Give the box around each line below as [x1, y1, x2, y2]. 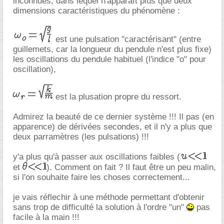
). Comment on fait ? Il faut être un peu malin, [46, 162, 216, 172]
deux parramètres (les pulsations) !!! [13, 131, 149, 141]
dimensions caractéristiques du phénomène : [13, 5, 180, 15]
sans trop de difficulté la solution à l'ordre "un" [13, 202, 186, 212]
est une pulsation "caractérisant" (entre [53, 34, 201, 44]
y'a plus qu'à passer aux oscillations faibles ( [13, 151, 180, 161]
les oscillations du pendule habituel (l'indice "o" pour [13, 54, 206, 64]
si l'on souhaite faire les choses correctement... [13, 172, 190, 182]
